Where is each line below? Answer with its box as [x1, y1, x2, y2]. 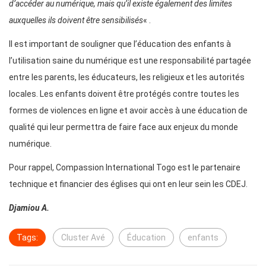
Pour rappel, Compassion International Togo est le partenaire [9, 163, 240, 173]
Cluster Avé [61, 233, 105, 243]
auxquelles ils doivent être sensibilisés [9, 15, 143, 26]
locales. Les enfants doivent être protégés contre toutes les [9, 89, 239, 99]
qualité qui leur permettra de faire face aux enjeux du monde [9, 122, 238, 132]
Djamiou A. [9, 203, 49, 213]
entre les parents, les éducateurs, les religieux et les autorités [9, 72, 245, 83]
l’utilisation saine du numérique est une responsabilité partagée [9, 56, 251, 66]
